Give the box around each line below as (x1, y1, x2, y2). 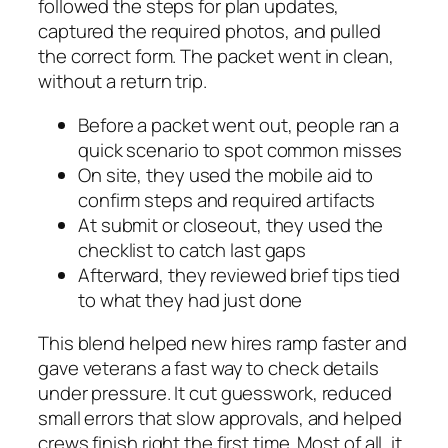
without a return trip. (38, 68, 207, 95)
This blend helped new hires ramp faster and (38, 330, 407, 357)
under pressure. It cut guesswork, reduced (38, 380, 392, 407)
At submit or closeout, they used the (78, 211, 384, 238)
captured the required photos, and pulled (38, 18, 381, 45)
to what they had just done (78, 286, 303, 313)
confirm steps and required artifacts (78, 186, 376, 213)
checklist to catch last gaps (78, 236, 307, 263)
